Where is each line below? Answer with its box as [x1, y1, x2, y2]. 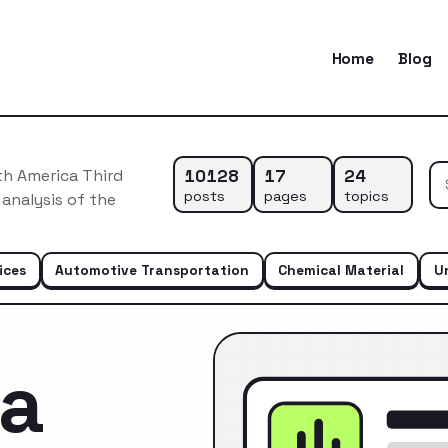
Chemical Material [278, 260, 405, 279]
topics [343, 186, 389, 205]
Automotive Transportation [55, 260, 250, 279]
